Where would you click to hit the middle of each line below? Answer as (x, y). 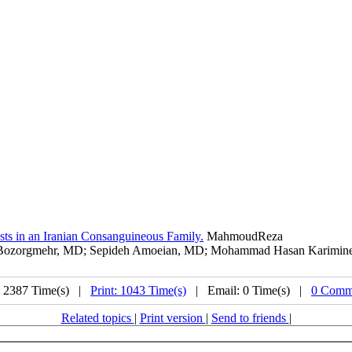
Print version (172, 318)
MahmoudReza (243, 236)
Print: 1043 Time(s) (138, 290)
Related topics (97, 318)
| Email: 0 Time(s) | (249, 290)
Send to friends (250, 318)
